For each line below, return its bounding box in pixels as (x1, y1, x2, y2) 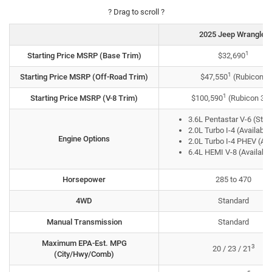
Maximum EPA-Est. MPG (41, 238, 127, 248)
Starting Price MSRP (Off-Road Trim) (20, 72, 148, 81)
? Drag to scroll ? (107, 7, 165, 16)
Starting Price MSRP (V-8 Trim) (30, 93, 138, 103)
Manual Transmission (46, 217, 122, 226)
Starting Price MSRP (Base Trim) (27, 50, 141, 60)
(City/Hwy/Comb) (54, 249, 114, 259)
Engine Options (58, 134, 110, 143)
